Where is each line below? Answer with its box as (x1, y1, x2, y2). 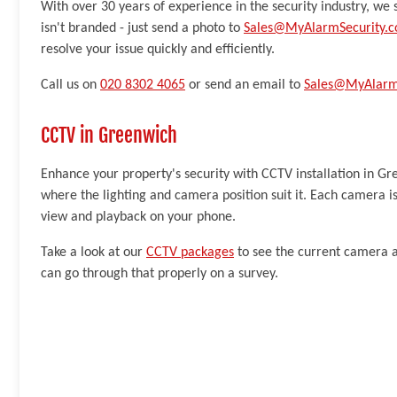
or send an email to (185, 77, 304, 92)
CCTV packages (146, 245, 234, 260)
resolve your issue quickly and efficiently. (41, 42, 275, 57)
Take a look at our (41, 245, 146, 260)
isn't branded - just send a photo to (41, 20, 244, 35)
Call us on (41, 77, 100, 92)
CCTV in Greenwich (41, 121, 177, 148)
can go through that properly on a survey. (41, 266, 278, 281)
